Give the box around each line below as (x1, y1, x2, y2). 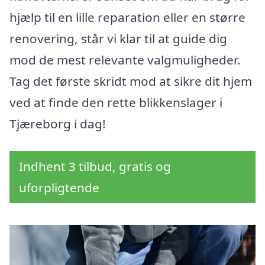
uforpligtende (19, 179, 99, 196)
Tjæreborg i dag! (9, 115, 106, 132)
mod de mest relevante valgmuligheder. (9, 51, 241, 69)
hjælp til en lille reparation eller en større (9, 9, 245, 26)
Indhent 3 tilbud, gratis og (19, 158, 171, 175)
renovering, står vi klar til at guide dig (9, 30, 227, 47)
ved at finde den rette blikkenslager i (9, 94, 222, 111)
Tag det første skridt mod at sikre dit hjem (9, 73, 252, 90)
